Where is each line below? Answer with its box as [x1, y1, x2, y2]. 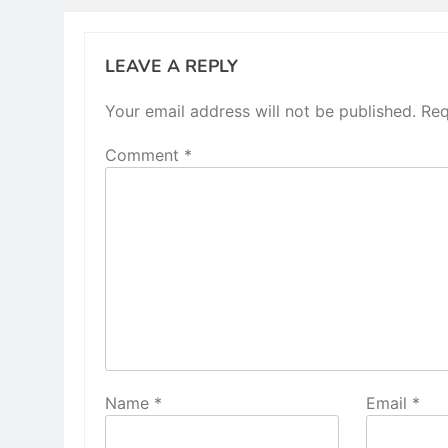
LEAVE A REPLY [105, 54, 238, 79]
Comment [105, 145, 184, 166]
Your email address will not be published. [105, 101, 416, 122]
